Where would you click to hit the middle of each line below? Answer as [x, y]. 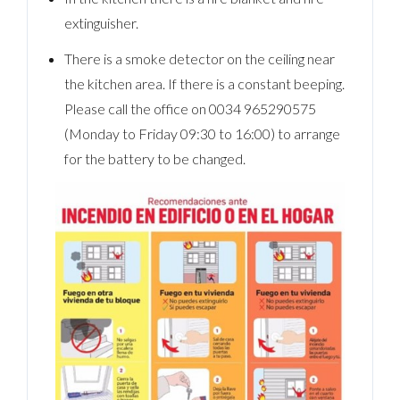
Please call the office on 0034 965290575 [190, 108]
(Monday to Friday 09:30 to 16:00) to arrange [202, 133]
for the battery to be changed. [154, 158]
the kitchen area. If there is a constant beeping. [204, 83]
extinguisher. [101, 22]
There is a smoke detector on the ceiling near [199, 58]
